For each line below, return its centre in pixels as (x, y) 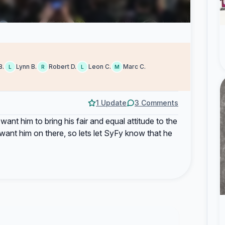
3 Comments (156, 103)
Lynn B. (26, 67)
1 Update (111, 103)
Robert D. (63, 67)
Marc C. (134, 67)
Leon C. (100, 67)
